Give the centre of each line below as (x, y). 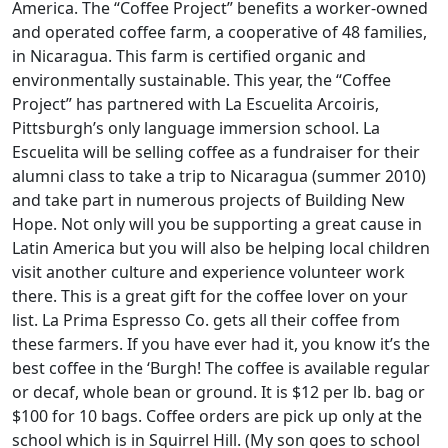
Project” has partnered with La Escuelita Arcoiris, (195, 103)
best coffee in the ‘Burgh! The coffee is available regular (221, 367)
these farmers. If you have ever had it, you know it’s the (221, 343)
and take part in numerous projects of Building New (208, 199)
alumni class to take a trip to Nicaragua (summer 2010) (219, 175)
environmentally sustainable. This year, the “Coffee (201, 79)
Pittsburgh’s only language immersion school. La (196, 127)
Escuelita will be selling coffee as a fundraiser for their (216, 151)
